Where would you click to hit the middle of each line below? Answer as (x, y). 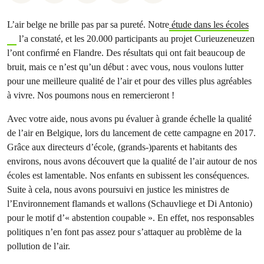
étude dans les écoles (209, 24)
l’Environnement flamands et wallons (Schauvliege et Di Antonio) (130, 204)
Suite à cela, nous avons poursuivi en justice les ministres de (118, 189)
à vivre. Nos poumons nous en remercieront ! (91, 95)
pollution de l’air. (39, 246)
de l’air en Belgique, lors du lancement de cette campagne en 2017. (131, 133)
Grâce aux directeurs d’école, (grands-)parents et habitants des (122, 147)
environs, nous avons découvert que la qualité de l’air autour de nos (132, 161)
